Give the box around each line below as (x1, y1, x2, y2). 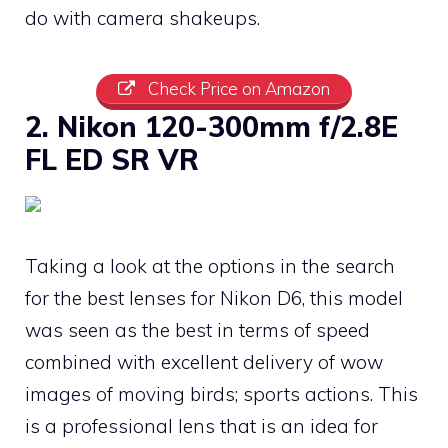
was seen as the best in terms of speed (25, 317, 370, 342)
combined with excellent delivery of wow (25, 349, 383, 374)
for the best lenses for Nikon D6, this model (25, 285, 403, 310)
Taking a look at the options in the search (25, 253, 395, 278)
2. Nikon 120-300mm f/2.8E (25, 108, 398, 144)
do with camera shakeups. (25, 5, 260, 30)
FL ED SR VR (25, 141, 199, 177)
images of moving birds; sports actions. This (25, 381, 418, 406)
